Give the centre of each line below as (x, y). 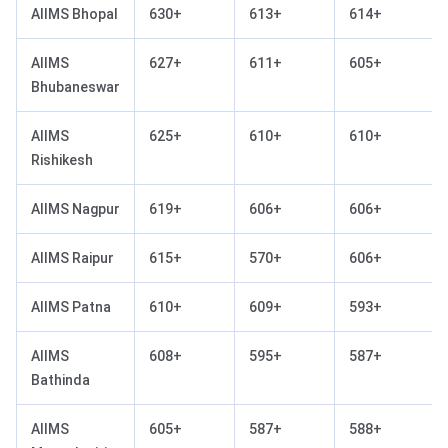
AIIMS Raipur (72, 257)
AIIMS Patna (71, 306)
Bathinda (60, 379)
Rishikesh (62, 159)
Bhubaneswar (75, 86)
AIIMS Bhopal (74, 13)
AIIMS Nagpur (75, 208)
